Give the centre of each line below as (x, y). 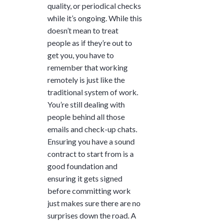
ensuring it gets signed (85, 178)
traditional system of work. (93, 92)
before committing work (89, 190)
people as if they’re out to (90, 42)
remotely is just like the (86, 79)
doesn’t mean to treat (83, 30)
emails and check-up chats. (92, 129)
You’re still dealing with (86, 104)
